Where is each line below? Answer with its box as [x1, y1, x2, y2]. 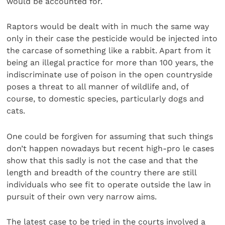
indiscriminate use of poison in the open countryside [7, 70, 213, 80]
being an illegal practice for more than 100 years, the [7, 58, 214, 68]
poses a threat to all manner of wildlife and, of [7, 82, 189, 92]
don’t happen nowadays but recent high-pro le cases [7, 143, 214, 153]
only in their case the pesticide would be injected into [7, 34, 218, 44]
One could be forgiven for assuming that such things [7, 131, 213, 141]
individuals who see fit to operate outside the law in [7, 179, 211, 189]
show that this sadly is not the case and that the [7, 155, 198, 165]
